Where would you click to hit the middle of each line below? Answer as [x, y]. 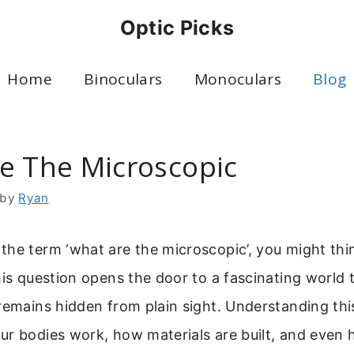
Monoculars [238, 79]
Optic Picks [177, 28]
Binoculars [123, 79]
